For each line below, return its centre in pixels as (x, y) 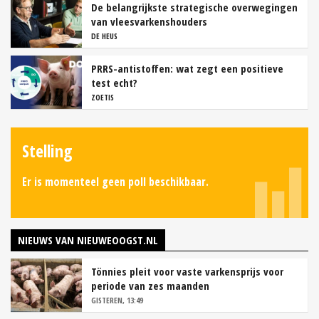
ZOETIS (103, 98)
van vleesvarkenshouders (149, 22)
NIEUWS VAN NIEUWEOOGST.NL (88, 240)
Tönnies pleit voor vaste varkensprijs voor (187, 272)
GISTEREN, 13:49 (117, 300)
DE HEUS (104, 36)
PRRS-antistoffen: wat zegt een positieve (187, 69)
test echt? (114, 83)
